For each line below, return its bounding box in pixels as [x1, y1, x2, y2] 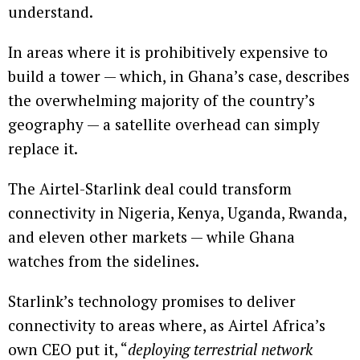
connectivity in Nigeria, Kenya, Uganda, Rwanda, [8, 202, 346, 223]
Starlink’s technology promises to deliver [8, 291, 296, 312]
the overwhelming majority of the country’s [8, 90, 315, 111]
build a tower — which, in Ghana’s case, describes [8, 66, 350, 87]
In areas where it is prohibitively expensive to [8, 42, 328, 63]
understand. [8, 2, 93, 22]
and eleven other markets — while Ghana [8, 227, 295, 247]
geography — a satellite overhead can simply [8, 114, 320, 135]
